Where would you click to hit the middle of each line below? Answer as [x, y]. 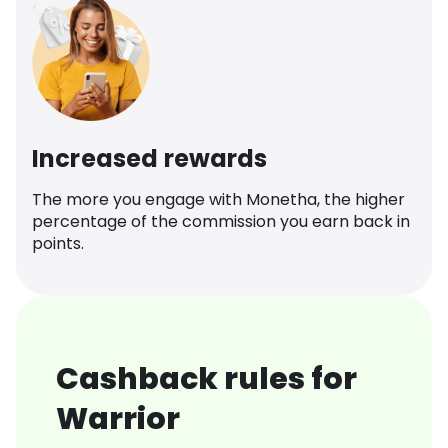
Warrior [118, 419]
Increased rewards [150, 159]
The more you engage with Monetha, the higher [218, 200]
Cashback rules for [206, 379]
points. [58, 244]
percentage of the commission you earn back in [221, 222]
